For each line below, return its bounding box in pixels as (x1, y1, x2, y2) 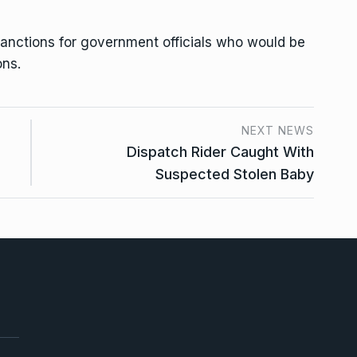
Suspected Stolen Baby (155, 165, 314, 182)
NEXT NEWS (241, 123, 314, 137)
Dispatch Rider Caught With (127, 143, 314, 160)
